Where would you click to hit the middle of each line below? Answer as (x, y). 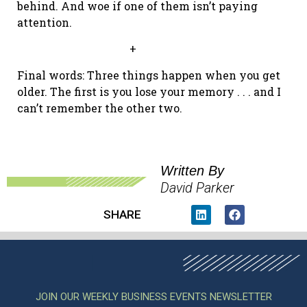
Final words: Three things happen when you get (149, 75)
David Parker (197, 187)
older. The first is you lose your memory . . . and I (149, 91)
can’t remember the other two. (100, 108)
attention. (45, 22)
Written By (194, 170)
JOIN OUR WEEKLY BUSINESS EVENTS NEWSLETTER (153, 296)
